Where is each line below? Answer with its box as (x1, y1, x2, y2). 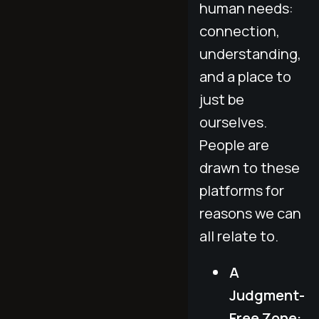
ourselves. (199, 112, 267, 132)
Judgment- (229, 285, 305, 305)
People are (199, 135, 269, 155)
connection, (199, 21, 280, 41)
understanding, (199, 43, 301, 63)
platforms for (199, 180, 284, 200)
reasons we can (199, 203, 301, 223)
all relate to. (199, 226, 278, 246)
